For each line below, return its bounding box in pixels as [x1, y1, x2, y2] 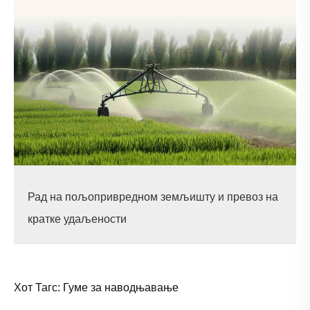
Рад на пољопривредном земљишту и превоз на [28, 190, 278, 203]
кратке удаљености [28, 212, 127, 225]
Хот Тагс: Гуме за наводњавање [14, 281, 179, 293]
